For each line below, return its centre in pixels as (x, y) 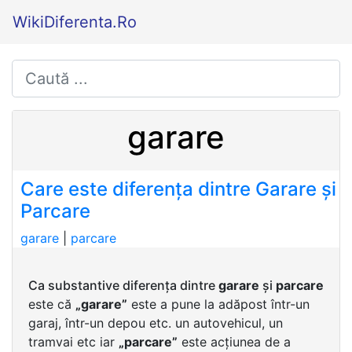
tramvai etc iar (73, 342)
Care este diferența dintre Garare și (178, 189)
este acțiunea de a (234, 342)
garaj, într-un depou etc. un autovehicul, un (156, 323)
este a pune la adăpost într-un (218, 304)
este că (52, 304)
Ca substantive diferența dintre (123, 285)
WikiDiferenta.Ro (75, 22)
